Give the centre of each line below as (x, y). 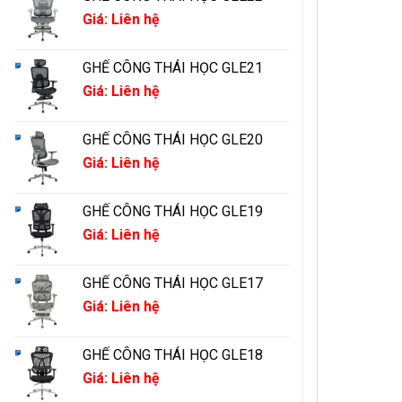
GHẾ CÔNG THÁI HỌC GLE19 (173, 212)
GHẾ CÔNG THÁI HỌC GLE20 (173, 140)
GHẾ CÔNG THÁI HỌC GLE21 (173, 68)
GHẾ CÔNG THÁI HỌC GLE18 (173, 355)
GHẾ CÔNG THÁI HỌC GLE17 (173, 284)
